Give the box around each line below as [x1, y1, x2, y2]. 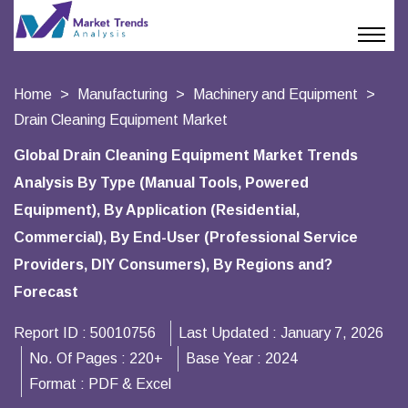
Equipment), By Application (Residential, [14, 202, 300, 218]
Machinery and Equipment [193, 87, 358, 102]
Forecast [14, 284, 78, 300]
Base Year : [186, 351, 265, 366]
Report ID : [14, 325, 90, 341]
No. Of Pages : [29, 351, 129, 366]
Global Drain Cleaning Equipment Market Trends [14, 148, 358, 163]
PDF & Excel [88, 376, 171, 392]
